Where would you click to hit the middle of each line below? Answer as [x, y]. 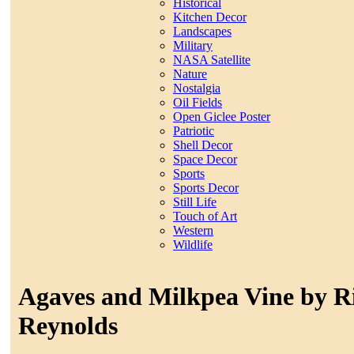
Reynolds [68, 325]
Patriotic [194, 131]
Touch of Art [205, 217]
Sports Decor [206, 188]
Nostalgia [197, 88]
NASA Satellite [212, 60]
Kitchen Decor [210, 17]
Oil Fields [198, 103]
